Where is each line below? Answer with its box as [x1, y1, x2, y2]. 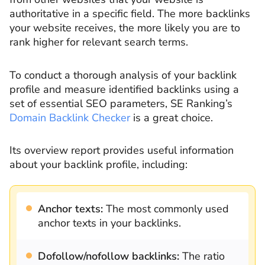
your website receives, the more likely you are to [9, 21, 240, 35]
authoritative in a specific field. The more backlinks [9, 7, 250, 21]
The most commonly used [103, 202, 229, 216]
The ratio [179, 249, 225, 264]
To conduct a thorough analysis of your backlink [9, 67, 237, 82]
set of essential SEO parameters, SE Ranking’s [9, 96, 232, 111]
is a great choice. [130, 110, 213, 125]
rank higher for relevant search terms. [9, 35, 188, 50]
